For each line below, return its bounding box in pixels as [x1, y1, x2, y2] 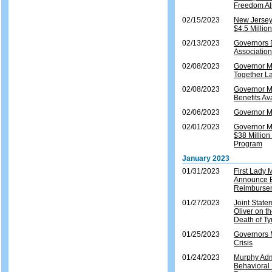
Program [234, 140, 262, 148]
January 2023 [182, 154, 229, 163]
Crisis [234, 239, 253, 247]
